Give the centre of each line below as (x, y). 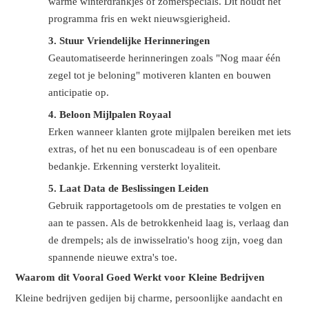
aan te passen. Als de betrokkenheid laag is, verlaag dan (169, 223)
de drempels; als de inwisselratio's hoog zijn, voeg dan (166, 240)
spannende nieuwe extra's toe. (113, 258)
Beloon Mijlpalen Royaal (116, 115)
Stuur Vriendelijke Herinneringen (135, 41)
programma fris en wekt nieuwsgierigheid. (140, 19)
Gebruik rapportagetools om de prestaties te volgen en (165, 206)
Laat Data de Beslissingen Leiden (134, 189)
